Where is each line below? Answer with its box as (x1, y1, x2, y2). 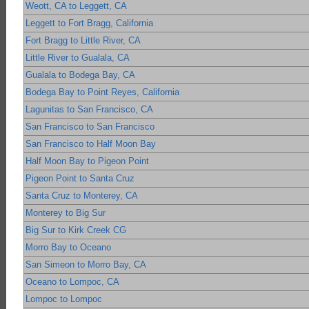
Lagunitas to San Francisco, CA (26, 104, 154, 115)
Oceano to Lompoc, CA (26, 277, 120, 288)
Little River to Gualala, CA (26, 52, 130, 63)
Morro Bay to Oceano (26, 242, 112, 253)
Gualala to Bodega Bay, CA (26, 70, 136, 81)
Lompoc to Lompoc (26, 294, 103, 305)
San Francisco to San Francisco (26, 121, 155, 132)
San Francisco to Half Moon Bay (26, 139, 157, 150)
